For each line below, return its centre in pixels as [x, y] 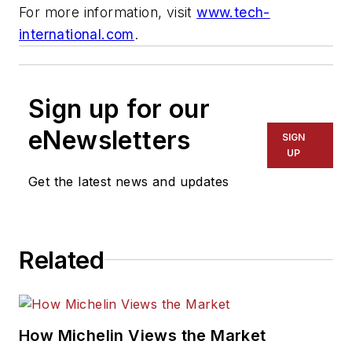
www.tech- [233, 12]
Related [62, 260]
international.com [77, 34]
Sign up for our [119, 108]
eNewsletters [110, 140]
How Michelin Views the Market [143, 335]
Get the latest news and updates [129, 181]
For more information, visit [108, 12]
